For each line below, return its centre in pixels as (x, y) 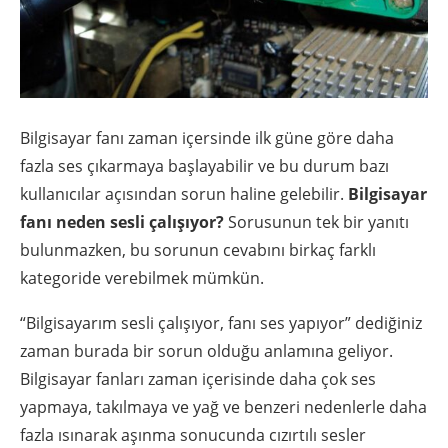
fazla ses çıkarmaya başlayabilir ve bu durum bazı (204, 166)
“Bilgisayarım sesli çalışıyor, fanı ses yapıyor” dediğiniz (221, 323)
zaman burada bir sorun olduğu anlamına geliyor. (206, 351)
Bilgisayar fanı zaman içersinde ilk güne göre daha (207, 138)
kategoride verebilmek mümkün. (142, 278)
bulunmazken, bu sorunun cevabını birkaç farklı (198, 250)
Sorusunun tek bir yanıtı (316, 222)
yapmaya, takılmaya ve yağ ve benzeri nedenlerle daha (223, 407)
